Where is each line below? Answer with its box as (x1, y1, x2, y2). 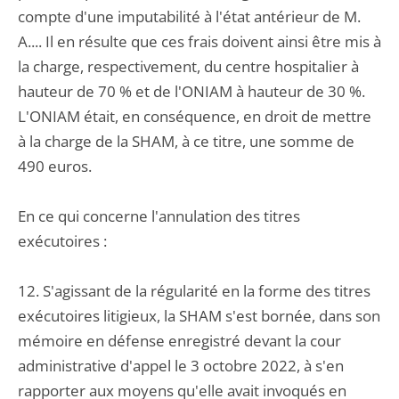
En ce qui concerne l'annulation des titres (18, 206, 300, 226)
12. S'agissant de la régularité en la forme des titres (18, 281, 370, 301)
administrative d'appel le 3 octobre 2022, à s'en (18, 355, 344, 376)
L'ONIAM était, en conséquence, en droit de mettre (18, 106, 371, 126)
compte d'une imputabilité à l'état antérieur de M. (18, 6, 361, 27)
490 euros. (18, 156, 92, 176)
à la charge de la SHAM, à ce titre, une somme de (18, 131, 354, 151)
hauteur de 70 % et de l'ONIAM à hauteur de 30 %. (18, 81, 365, 102)
